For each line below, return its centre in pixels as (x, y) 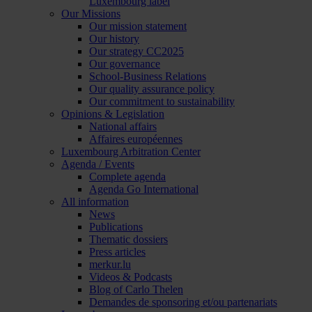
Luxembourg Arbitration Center (131, 151)
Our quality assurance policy (152, 89)
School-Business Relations (148, 76)
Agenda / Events (98, 164)
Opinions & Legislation (113, 114)
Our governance (125, 64)
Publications (116, 227)
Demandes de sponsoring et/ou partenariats (183, 302)
